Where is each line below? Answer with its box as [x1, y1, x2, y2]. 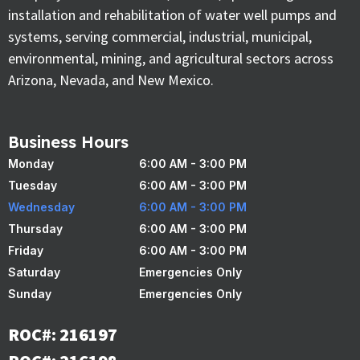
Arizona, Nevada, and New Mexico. [8, 70, 214, 89]
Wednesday [8, 200, 75, 215]
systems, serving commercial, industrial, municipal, [8, 27, 312, 46]
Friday [8, 243, 43, 258]
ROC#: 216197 [8, 323, 117, 346]
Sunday [8, 287, 51, 301]
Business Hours [8, 132, 129, 153]
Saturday [8, 265, 60, 280]
